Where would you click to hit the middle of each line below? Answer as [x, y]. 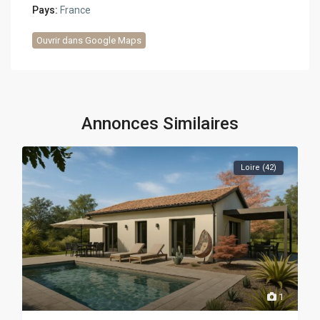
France [75, 10]
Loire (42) [258, 167]
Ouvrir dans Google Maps [89, 40]
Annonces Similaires [160, 123]
